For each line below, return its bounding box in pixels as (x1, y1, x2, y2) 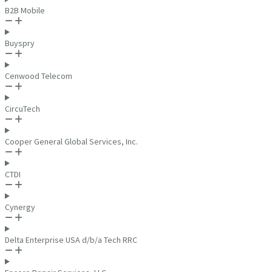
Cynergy (5, 201, 35, 212)
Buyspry (5, 37, 35, 49)
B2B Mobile (5, 4, 45, 16)
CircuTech (5, 103, 40, 114)
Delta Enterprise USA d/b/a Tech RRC (5, 234, 137, 245)
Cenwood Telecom (5, 70, 72, 81)
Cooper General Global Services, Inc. (5, 135, 138, 147)
